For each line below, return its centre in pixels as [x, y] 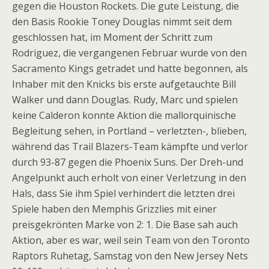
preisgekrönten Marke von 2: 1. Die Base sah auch [125, 225]
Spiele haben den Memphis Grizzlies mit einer [114, 209]
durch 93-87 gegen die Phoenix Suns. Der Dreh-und [128, 162]
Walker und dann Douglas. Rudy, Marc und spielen [125, 100]
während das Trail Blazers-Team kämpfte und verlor [130, 147]
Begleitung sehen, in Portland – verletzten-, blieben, [129, 131]
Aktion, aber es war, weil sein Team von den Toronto [131, 240]
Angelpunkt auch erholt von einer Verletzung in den [129, 178]
